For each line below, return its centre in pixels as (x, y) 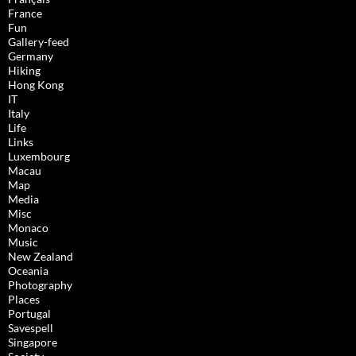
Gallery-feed (39, 42)
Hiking (24, 71)
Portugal (29, 314)
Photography (40, 285)
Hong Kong (36, 85)
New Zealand (41, 257)
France (25, 14)
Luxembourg (39, 157)
